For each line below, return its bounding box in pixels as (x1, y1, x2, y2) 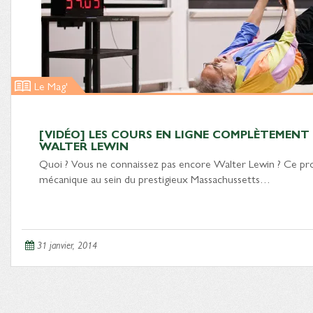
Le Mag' (34, 78, 68, 94)
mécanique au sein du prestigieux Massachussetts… (39, 170, 270, 187)
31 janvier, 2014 (37, 238, 97, 252)
